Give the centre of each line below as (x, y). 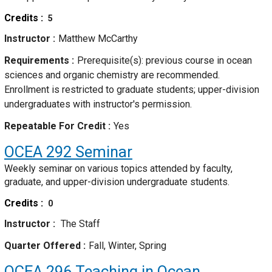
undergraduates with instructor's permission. (98, 104)
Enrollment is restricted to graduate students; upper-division (132, 90)
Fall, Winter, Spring (127, 246)
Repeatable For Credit (56, 126)
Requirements (38, 61)
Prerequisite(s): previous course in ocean (165, 61)
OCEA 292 (38, 152)
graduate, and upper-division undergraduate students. (117, 182)
